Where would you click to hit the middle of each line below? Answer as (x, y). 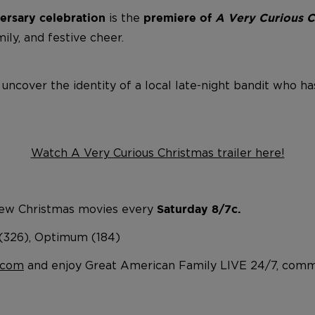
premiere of (179, 18)
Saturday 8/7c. (199, 209)
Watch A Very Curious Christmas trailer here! (157, 153)
